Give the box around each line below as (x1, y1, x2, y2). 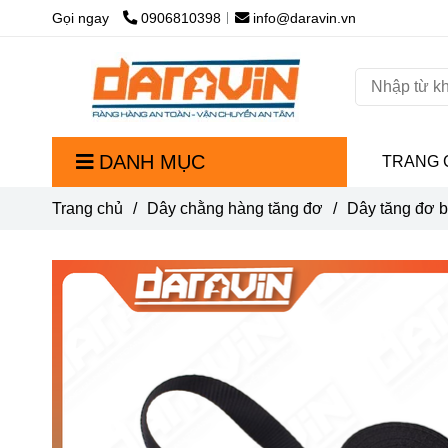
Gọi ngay (52, 10, 109, 26)
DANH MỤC (99, 151, 205, 173)
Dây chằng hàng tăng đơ (147, 200, 323, 217)
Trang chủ (52, 200, 123, 217)
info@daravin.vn (253, 10, 356, 26)
